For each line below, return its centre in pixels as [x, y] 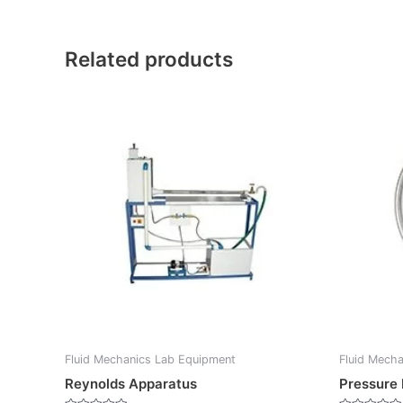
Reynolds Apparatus [131, 383]
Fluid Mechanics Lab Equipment [150, 360]
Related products [149, 58]
